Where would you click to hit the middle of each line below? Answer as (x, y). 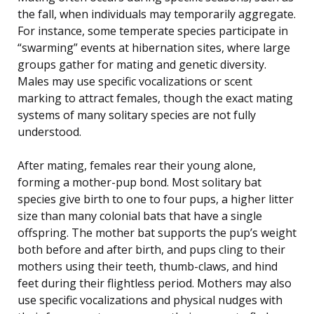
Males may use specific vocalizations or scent (135, 81)
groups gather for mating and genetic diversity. (142, 64)
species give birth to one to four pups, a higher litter (156, 199)
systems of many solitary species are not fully (137, 115)
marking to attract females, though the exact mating (155, 98)
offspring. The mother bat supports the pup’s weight (157, 232)
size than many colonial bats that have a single (140, 216)
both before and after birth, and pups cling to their (151, 249)
